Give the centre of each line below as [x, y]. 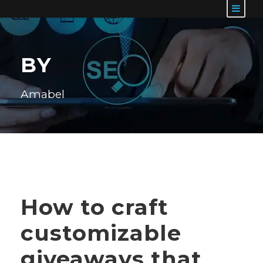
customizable [101, 233]
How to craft [95, 207]
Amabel [43, 94]
